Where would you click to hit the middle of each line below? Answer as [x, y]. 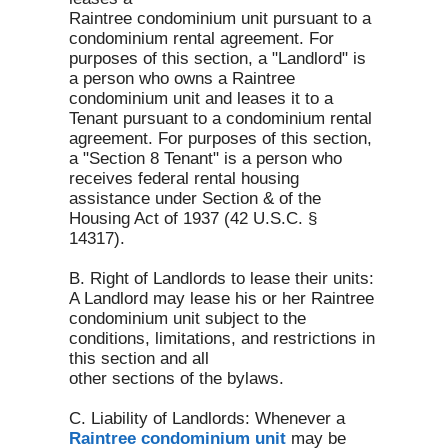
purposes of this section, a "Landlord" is [217, 58]
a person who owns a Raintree [182, 78]
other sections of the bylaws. [179, 378]
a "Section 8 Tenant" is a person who [205, 158]
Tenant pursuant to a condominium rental [220, 118]
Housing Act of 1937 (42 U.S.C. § [193, 218]
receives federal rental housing [184, 178]
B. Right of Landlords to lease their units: [221, 278]
